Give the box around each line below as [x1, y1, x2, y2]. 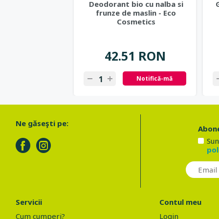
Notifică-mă [136, 74, 173, 83]
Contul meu [159, 197, 202, 207]
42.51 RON [104, 47, 166, 64]
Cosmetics [116, 17, 155, 26]
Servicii [16, 197, 42, 207]
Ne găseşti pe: [16, 118, 68, 128]
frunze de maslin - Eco [96, 8, 176, 18]
